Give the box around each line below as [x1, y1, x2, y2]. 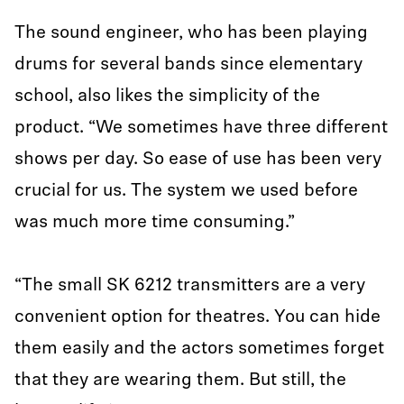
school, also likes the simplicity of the [14, 87, 320, 106]
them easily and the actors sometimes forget [14, 340, 384, 358]
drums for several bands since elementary [14, 56, 363, 74]
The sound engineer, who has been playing [14, 24, 368, 42]
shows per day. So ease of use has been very [14, 151, 381, 169]
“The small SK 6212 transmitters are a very [14, 277, 365, 295]
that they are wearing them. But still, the [14, 372, 346, 390]
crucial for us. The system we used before [14, 182, 358, 200]
